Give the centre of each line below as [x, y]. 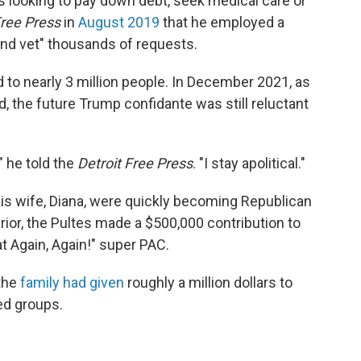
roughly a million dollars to [208, 283]
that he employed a [222, 23]
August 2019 [117, 23]
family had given [72, 283]
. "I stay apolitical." [249, 164]
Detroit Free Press [135, 164]
